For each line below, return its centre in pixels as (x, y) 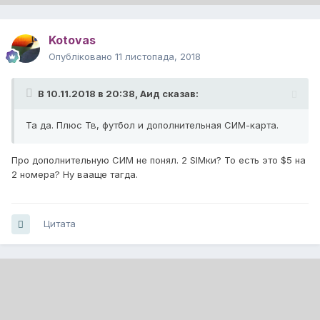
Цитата (60, 224)
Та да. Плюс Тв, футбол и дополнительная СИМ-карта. (152, 125)
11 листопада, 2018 (158, 57)
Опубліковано (82, 57)
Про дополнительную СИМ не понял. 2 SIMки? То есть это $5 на (159, 160)
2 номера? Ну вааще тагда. (75, 175)
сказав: (179, 94)
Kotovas (72, 40)
